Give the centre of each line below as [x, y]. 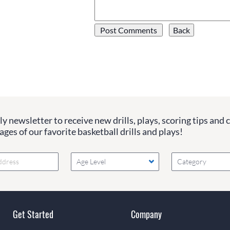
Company [146, 214]
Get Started [33, 214]
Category [192, 162]
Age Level [91, 162]
